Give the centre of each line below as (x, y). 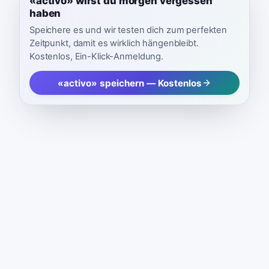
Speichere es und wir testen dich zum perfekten (128, 30)
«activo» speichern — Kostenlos (130, 83)
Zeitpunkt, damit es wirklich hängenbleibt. (114, 43)
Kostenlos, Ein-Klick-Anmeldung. (97, 56)
